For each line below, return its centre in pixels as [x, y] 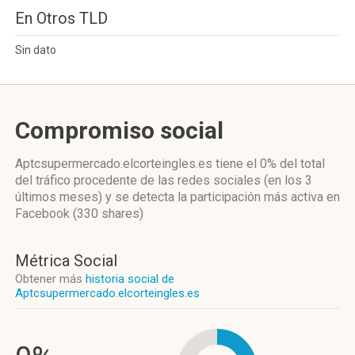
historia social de [130, 279]
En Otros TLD [61, 18]
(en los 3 [288, 180]
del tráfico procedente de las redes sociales [139, 180]
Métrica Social [66, 261]
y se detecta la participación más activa [214, 197]
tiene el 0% [246, 164]
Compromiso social [119, 130]
